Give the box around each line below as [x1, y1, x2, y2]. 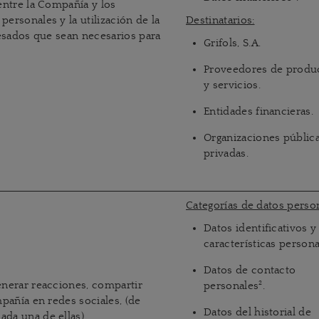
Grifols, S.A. [204, 37, 261, 49]
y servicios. [204, 79, 261, 91]
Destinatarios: [186, 14, 255, 26]
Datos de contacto [204, 264, 296, 276]
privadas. [204, 147, 249, 159]
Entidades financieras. [204, 105, 314, 117]
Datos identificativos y [204, 222, 317, 234]
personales [204, 280, 259, 292]
